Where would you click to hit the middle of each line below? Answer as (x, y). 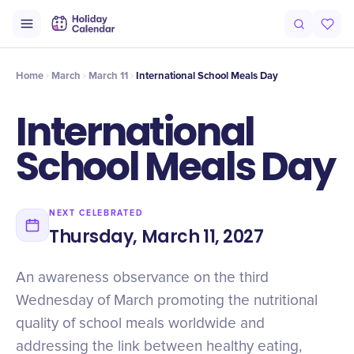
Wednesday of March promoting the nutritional (167, 301)
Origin (34, 33)
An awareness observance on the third (142, 278)
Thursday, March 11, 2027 (156, 237)
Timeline (119, 33)
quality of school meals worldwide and (140, 324)
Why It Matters (246, 33)
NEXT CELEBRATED (96, 213)
